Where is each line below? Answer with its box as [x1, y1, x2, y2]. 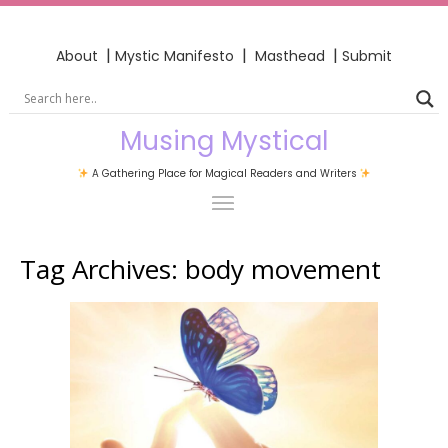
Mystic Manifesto [115, 45, 234, 66]
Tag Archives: [20, 250, 185, 287]
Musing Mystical [120, 122, 328, 159]
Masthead [255, 45, 329, 66]
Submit [342, 45, 392, 66]
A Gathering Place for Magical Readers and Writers [88, 165, 360, 181]
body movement [185, 250, 381, 287]
